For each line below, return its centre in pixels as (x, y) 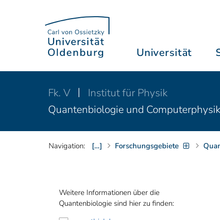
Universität (164, 53)
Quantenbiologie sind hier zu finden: (116, 203)
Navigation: (67, 146)
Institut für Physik (128, 93)
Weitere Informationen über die (109, 192)
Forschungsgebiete (147, 146)
